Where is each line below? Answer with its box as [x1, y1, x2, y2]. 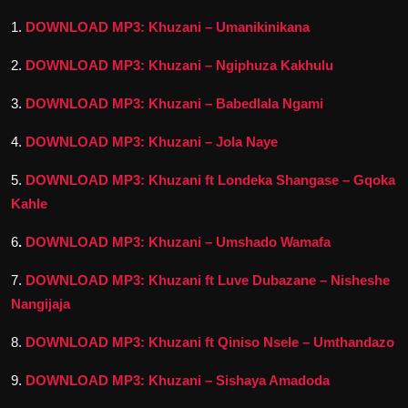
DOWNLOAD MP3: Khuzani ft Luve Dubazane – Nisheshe [25, 271, 390, 288]
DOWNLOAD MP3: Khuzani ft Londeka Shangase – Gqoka [25, 171, 395, 188]
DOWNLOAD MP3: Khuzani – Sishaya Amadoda [25, 372, 330, 388]
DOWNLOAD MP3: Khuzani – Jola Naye [25, 133, 278, 149]
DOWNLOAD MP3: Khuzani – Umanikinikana [22, 18, 310, 35]
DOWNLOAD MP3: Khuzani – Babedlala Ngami [25, 95, 323, 111]
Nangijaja [11, 295, 70, 311]
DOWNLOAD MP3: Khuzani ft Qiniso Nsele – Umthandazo [25, 333, 394, 350]
